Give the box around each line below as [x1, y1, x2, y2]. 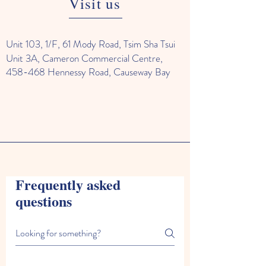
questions [15, 191, 72, 211]
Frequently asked [15, 174, 121, 195]
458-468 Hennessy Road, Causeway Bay [6, 65, 170, 79]
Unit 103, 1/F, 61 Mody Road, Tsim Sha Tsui [6, 37, 175, 51]
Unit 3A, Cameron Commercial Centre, [6, 51, 163, 65]
